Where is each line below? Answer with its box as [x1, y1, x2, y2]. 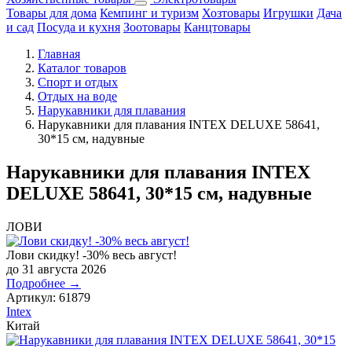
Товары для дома [6, 6, 97, 20]
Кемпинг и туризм [100, 6, 199, 20]
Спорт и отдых [38, 75, 118, 90]
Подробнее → [6, 277, 81, 291]
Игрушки [263, 6, 313, 20]
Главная [38, 47, 80, 61]
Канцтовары [184, 20, 251, 35]
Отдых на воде [38, 90, 117, 104]
